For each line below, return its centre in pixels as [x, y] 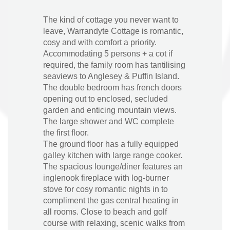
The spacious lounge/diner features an [113, 167]
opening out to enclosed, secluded [105, 99]
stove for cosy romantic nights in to [105, 189]
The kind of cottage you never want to [111, 20]
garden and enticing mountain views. [110, 110]
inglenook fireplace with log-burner [106, 178]
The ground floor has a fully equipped [111, 144]
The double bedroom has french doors [112, 88]
